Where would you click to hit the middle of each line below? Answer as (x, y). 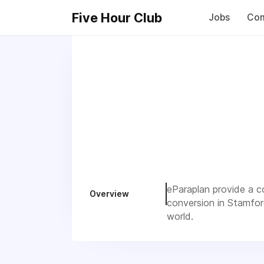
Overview (109, 194)
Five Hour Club (117, 18)
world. (180, 216)
